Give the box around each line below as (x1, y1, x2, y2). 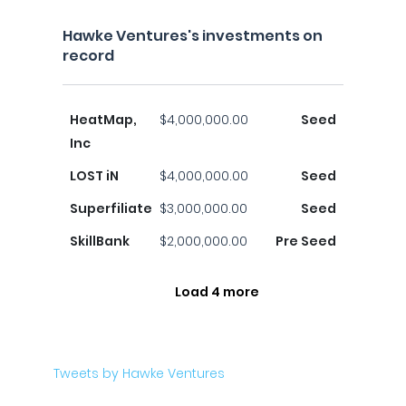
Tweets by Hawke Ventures (53, 364, 225, 382)
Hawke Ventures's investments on (63, 25, 323, 46)
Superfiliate (70, 199, 152, 217)
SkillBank (70, 232, 130, 250)
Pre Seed (275, 232, 336, 250)
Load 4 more (174, 283, 259, 301)
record (63, 45, 114, 66)
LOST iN (70, 167, 119, 185)
